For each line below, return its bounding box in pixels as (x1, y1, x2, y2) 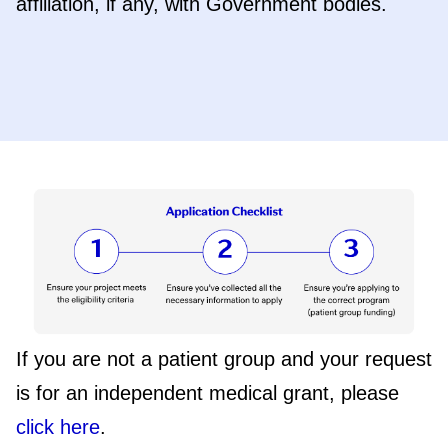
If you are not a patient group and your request (16, 347, 432, 370)
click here (16, 415, 100, 438)
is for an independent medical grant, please (16, 381, 399, 404)
